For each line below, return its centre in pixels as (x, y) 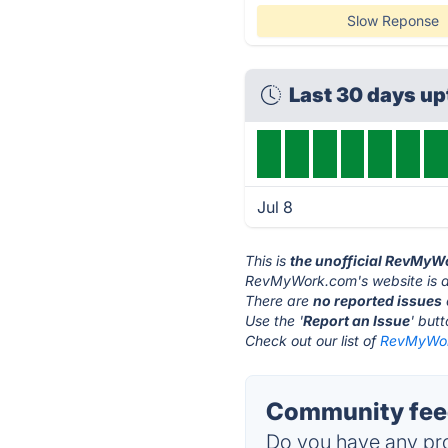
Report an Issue (357, 320)
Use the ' (274, 320)
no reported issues (378, 300)
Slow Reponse (392, 20)
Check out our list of (313, 340)
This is (268, 260)
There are (279, 300)
